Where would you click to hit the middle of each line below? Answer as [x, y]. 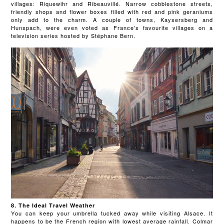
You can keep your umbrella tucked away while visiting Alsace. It [112, 213]
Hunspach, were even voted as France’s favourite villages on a [112, 28]
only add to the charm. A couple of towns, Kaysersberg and [112, 20]
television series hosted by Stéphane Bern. [74, 36]
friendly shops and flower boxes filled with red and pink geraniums [112, 12]
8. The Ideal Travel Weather [53, 205]
